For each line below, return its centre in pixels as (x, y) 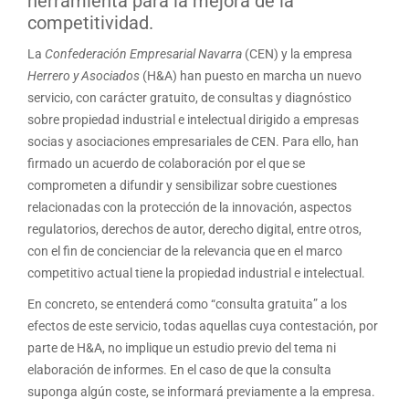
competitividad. (90, 23)
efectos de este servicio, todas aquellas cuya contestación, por (203, 326)
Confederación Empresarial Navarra (143, 54)
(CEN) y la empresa (297, 54)
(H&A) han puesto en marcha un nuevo (251, 76)
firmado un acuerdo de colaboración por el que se (166, 164)
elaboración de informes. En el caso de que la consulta (179, 370)
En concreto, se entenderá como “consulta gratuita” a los (187, 304)
